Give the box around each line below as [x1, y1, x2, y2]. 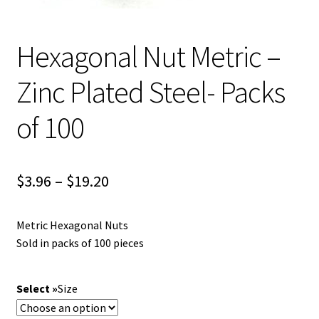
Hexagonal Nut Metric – [16, 37, 281, 75]
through [108, 246, 164, 267]
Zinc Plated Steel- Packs [16, 73, 285, 110]
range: [108, 195, 151, 216]
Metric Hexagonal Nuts [16, 217, 128, 232]
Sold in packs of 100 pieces [16, 235, 144, 250]
